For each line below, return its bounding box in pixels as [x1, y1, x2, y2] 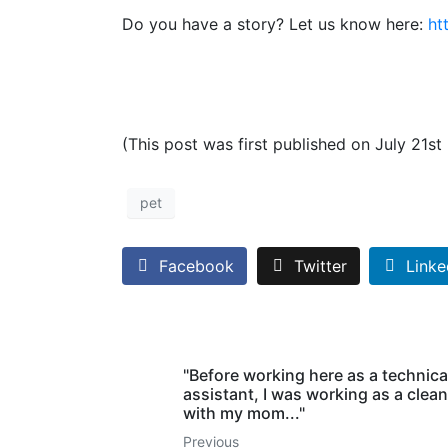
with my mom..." [183, 403, 306, 424]
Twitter [293, 256, 347, 277]
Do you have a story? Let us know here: [122, 13, 428, 34]
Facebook [159, 256, 234, 277]
